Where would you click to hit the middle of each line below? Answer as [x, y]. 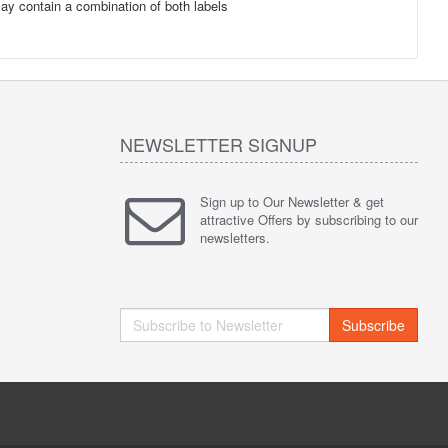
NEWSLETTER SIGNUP [218, 144]
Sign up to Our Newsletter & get [291, 201]
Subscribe [373, 325]
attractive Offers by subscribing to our [308, 219]
